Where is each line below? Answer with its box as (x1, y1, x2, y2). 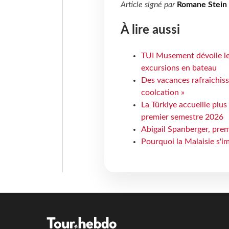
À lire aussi (120, 24, 180, 36)
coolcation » (141, 88, 185, 97)
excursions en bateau (141, 63, 217, 72)
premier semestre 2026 (141, 112, 223, 121)
